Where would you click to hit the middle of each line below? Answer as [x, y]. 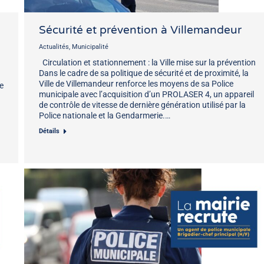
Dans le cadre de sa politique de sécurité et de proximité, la [144, 73]
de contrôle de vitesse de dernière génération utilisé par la [142, 105]
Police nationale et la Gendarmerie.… [105, 115]
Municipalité [90, 47]
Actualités [54, 47]
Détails [49, 131]
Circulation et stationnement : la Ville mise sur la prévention [147, 62]
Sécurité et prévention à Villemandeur [140, 30]
